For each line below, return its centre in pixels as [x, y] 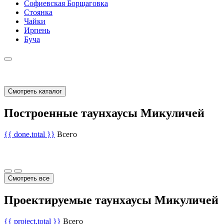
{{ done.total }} [29, 134]
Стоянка [38, 12]
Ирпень [37, 30]
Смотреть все [29, 178]
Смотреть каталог [35, 91]
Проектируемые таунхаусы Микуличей [111, 200]
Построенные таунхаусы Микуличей [104, 113]
